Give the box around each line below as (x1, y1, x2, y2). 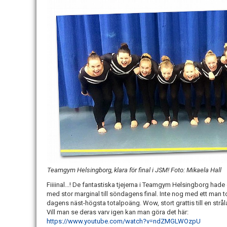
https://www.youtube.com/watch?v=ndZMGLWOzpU (47, 217, 201, 225)
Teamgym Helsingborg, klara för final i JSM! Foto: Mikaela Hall (47, 166, 221, 174)
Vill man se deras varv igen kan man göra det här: (47, 208, 188, 216)
